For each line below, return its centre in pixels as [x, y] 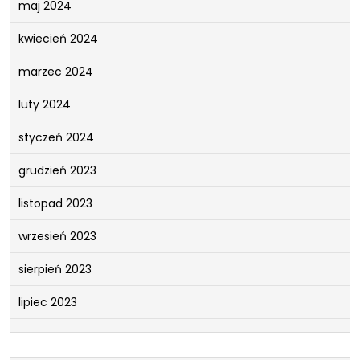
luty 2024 [45, 104]
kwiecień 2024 [58, 38]
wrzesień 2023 [57, 236]
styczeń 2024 [56, 137]
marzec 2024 [56, 71]
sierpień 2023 [55, 269]
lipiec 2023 [48, 302]
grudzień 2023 [57, 170]
